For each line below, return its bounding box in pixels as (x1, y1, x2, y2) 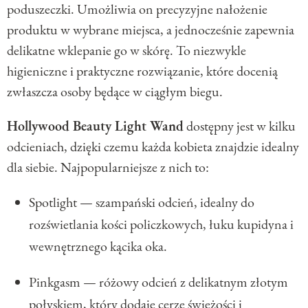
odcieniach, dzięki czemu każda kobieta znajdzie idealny (7, 137, 299, 155)
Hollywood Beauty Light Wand (7, 116, 184, 135)
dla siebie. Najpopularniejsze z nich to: (7, 157, 209, 176)
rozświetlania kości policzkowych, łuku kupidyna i (29, 214, 294, 233)
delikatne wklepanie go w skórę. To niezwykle (7, 41, 246, 59)
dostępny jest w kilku (184, 116, 296, 135)
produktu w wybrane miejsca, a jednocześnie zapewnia (7, 20, 294, 38)
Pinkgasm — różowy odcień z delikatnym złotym (29, 272, 288, 291)
